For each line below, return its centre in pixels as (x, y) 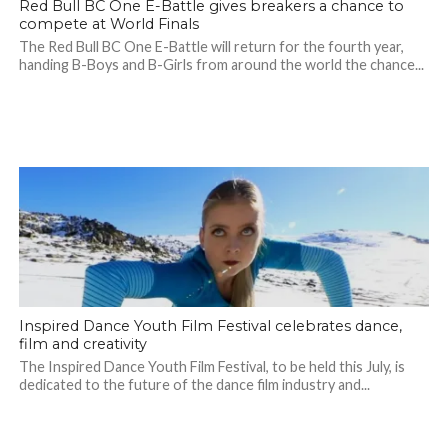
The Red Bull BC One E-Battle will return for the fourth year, (211, 47)
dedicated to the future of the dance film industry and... (194, 385)
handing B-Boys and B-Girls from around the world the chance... (221, 65)
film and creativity (82, 344)
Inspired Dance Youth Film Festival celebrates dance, (210, 326)
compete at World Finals (108, 24)
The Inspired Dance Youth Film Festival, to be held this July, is (211, 367)
